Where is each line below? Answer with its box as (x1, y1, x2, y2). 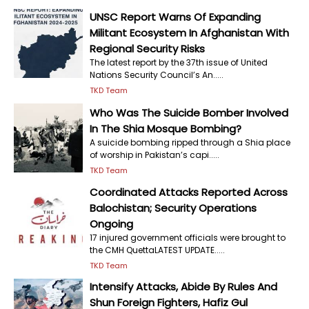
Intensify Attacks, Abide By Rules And (90, 279, 277, 294)
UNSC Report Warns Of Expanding (90, 10, 261, 24)
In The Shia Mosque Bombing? (90, 121, 241, 136)
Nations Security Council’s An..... (90, 69, 223, 81)
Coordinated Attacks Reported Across (90, 185, 288, 199)
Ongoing (90, 217, 133, 231)
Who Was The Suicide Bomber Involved (90, 105, 288, 120)
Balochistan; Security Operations (90, 201, 257, 215)
